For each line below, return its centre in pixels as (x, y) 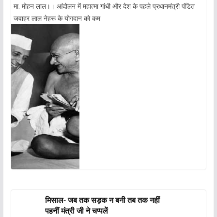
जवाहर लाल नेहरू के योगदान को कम (57, 18)
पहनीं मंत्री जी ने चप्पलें (77, 210)
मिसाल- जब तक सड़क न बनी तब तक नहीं (103, 200)
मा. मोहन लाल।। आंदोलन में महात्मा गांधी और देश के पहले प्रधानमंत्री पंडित (104, 6)
